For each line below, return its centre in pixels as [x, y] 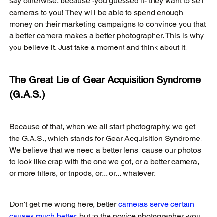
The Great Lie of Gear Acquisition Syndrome [106, 80]
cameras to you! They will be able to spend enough [97, 12]
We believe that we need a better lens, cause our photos [106, 150]
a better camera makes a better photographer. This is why [108, 35]
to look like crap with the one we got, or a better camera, [105, 161]
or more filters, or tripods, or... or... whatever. [82, 173]
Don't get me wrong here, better [64, 204]
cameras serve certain [157, 204]
